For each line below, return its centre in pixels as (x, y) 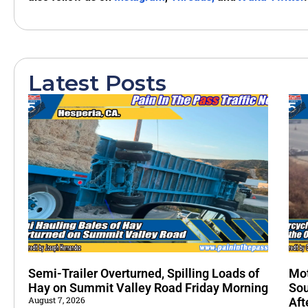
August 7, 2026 (57, 300)
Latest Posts (97, 82)
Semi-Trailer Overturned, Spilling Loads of (144, 274)
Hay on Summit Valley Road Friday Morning (148, 288)
